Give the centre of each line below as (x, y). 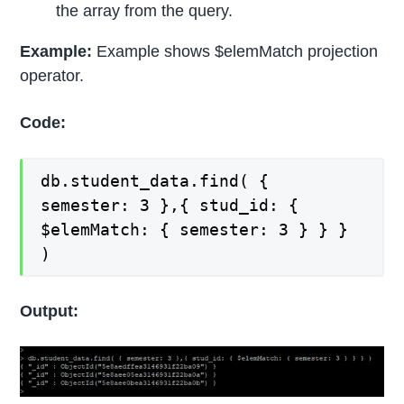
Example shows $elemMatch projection (238, 52)
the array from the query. (145, 11)
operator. (52, 76)
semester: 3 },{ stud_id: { (170, 206)
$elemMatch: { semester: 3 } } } (195, 230)
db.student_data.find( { (155, 181)
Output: (50, 311)
